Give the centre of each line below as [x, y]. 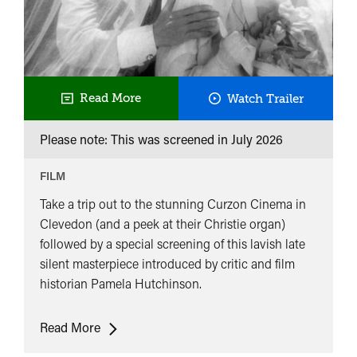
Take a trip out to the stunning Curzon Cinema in [173, 204]
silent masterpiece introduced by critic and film [167, 264]
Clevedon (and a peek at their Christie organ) [163, 224]
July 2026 [257, 139]
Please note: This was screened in [135, 139]
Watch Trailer [265, 98]
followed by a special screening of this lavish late [173, 244]
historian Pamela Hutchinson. [121, 284]
